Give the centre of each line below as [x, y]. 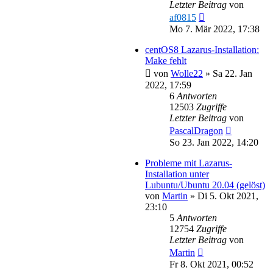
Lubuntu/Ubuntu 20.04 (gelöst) [205, 185]
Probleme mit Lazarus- [189, 163]
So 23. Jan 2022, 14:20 [214, 142]
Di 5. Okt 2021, [228, 196]
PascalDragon [196, 130]
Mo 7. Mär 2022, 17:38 [214, 29]
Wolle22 [187, 73]
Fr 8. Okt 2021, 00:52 [211, 264]
